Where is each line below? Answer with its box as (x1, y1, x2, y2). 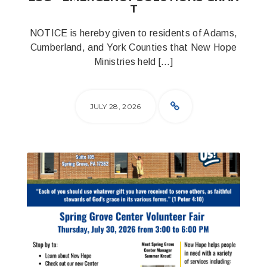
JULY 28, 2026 (89, 102, 141, 111)
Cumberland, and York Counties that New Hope (30, 42, 237, 52)
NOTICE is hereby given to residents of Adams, (29, 28, 238, 38)
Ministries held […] (94, 57, 173, 67)
